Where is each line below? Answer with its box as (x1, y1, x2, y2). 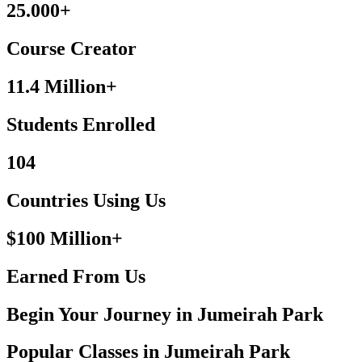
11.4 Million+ (6, 76, 117, 98)
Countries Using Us (6, 189, 166, 211)
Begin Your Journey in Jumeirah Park (6, 303, 323, 325)
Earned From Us (6, 265, 145, 287)
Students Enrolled (6, 114, 155, 136)
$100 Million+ (6, 227, 123, 249)
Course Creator (6, 38, 137, 60)
